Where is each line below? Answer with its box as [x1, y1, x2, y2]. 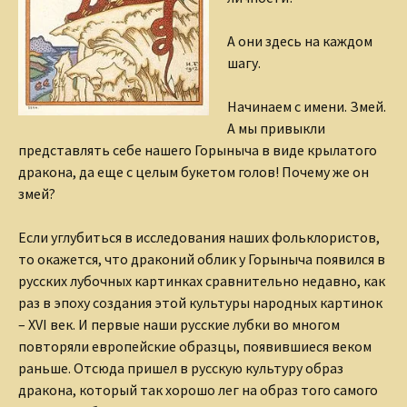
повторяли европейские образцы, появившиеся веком [18, 337, 372, 355]
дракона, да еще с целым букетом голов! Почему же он [18, 163, 369, 181]
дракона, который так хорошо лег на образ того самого [18, 381, 378, 399]
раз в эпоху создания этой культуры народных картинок [18, 293, 382, 312]
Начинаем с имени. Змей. [227, 97, 386, 115]
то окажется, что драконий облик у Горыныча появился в [18, 250, 385, 268]
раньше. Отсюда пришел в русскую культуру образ [18, 359, 343, 377]
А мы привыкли [227, 119, 325, 137]
